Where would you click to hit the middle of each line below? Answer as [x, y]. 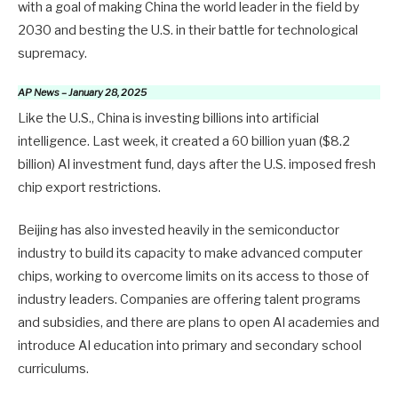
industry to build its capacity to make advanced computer [190, 253]
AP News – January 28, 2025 [82, 92]
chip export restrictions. [89, 187]
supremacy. [52, 54]
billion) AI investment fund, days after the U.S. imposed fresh [197, 164]
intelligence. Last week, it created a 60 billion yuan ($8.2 [184, 141]
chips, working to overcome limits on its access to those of [193, 276]
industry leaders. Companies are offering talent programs [189, 299]
